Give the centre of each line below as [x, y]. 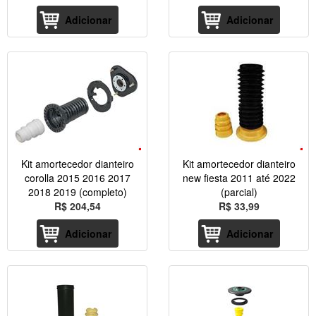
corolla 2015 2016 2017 [77, 177]
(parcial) [239, 192]
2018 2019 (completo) [77, 192]
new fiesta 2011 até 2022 [239, 177]
